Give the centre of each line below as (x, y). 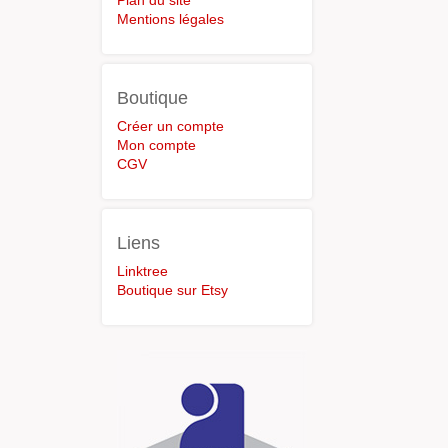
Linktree (142, 271)
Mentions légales (170, 19)
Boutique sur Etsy (172, 290)
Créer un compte (170, 126)
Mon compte (156, 145)
